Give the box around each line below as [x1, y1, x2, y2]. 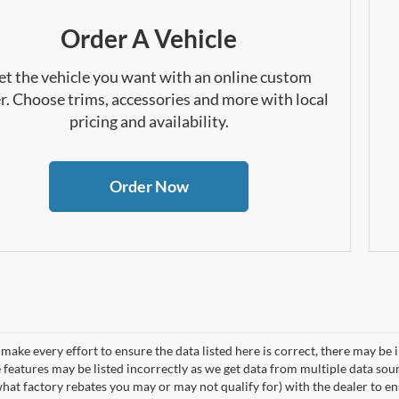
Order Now [109, 176, 189, 196]
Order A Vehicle [61, 23, 237, 53]
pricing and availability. [69, 111, 229, 131]
